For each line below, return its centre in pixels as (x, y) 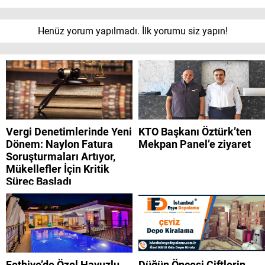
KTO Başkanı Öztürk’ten (195, 132)
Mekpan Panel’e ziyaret (195, 144)
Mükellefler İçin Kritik (58, 169)
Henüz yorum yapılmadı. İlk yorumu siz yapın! (132, 31)
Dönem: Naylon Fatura (59, 144)
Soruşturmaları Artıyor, (61, 157)
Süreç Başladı (39, 182)
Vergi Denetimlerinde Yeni (69, 132)
